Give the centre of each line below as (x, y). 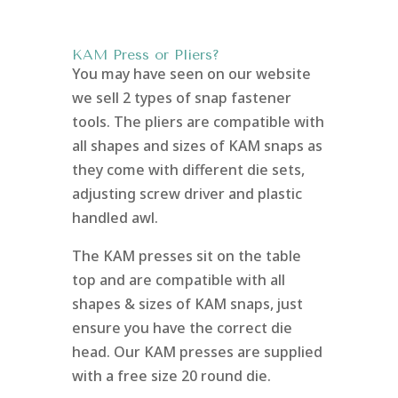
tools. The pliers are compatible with (198, 121)
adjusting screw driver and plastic (187, 193)
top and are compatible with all (178, 279)
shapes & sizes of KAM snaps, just (187, 303)
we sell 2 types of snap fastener (181, 97)
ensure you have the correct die (182, 327)
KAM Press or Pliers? (145, 54)
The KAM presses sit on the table (186, 255)
